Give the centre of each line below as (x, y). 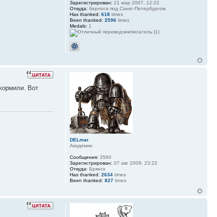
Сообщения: (84, 157)
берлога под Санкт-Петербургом (126, 8)
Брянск (96, 169)
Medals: (78, 26)
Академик (81, 145)
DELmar (79, 139)
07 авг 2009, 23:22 (135, 163)
